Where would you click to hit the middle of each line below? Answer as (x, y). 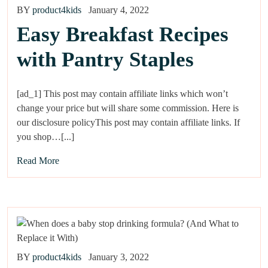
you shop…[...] (45, 137)
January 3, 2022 (119, 257)
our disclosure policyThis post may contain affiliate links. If (128, 123)
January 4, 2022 (119, 10)
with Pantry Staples (105, 60)
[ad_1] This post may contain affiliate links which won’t (122, 94)
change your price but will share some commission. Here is (128, 108)
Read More (38, 161)
